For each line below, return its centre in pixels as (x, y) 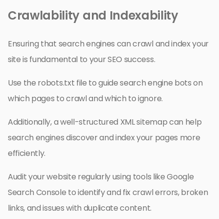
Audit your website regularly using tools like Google (101, 177)
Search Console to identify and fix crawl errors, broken (108, 193)
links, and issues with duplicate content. (80, 208)
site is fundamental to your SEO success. (82, 60)
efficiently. (27, 153)
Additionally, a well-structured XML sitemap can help (105, 122)
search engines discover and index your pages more (104, 138)
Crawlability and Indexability (93, 16)
